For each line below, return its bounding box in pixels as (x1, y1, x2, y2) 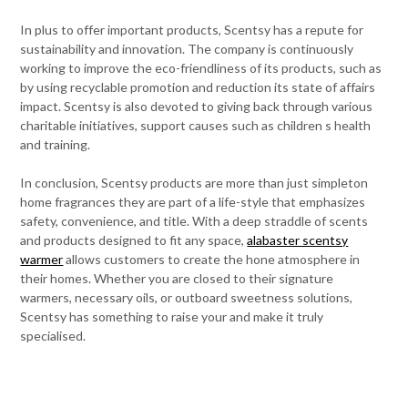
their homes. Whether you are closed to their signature (20, 270, 334, 287)
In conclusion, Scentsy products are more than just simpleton (20, 175, 369, 191)
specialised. (20, 328, 87, 344)
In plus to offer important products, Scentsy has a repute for (20, 22, 364, 38)
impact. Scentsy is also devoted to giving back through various (20, 98, 373, 115)
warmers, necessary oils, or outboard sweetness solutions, (20, 290, 353, 306)
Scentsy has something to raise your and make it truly (20, 309, 324, 325)
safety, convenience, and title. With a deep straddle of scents (20, 213, 369, 229)
